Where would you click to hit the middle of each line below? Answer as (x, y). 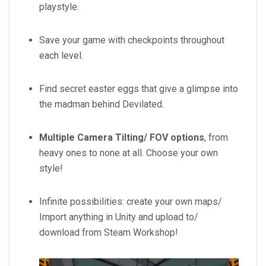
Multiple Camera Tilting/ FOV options (122, 137)
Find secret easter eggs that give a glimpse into (139, 88)
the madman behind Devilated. (102, 104)
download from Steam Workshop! (109, 232)
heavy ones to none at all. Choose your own (129, 153)
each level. (61, 55)
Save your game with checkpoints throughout (132, 40)
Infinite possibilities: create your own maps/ (131, 201)
